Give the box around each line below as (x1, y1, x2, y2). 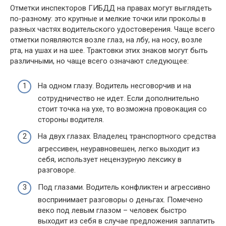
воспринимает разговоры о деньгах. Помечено (38, 195, 203, 204)
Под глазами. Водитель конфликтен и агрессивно (38, 182, 210, 192)
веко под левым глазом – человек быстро (38, 205, 187, 215)
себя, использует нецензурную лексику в (38, 155, 182, 164)
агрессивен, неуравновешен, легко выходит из (38, 144, 200, 153)
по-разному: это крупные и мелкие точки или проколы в (10, 14, 206, 23)
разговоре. (38, 165, 76, 175)
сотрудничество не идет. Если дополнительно (38, 93, 199, 103)
